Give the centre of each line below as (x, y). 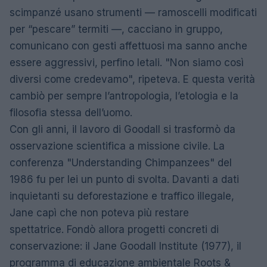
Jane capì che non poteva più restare (99, 212)
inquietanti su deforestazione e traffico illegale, (122, 196)
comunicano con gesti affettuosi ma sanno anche (128, 46)
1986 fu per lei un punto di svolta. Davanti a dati (124, 179)
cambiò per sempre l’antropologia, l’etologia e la (124, 96)
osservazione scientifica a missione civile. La (117, 146)
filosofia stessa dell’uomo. (72, 112)
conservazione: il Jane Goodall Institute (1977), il (125, 246)
